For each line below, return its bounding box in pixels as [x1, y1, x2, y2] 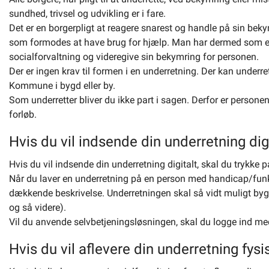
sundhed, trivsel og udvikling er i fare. [9, 8, 166, 19]
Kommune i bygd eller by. [9, 80, 115, 91]
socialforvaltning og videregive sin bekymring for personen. [9, 51, 259, 62]
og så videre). [9, 202, 66, 213]
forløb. [9, 109, 37, 120]
